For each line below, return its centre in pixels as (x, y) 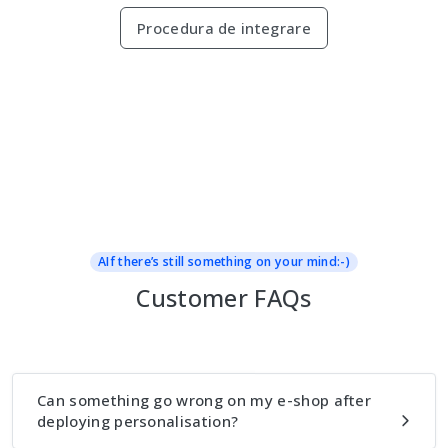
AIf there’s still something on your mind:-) (224, 261)
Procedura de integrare (224, 27)
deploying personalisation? (138, 420)
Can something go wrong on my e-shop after (204, 399)
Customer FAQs (224, 297)
